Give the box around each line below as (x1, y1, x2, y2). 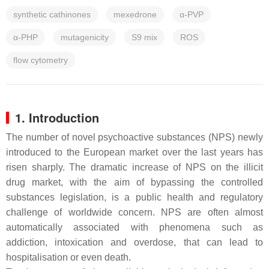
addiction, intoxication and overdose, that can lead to (6, 237, 263, 247)
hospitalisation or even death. (6, 252, 131, 262)
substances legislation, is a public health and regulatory (6, 192, 263, 202)
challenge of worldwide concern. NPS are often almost (6, 207, 263, 217)
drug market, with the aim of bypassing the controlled (6, 177, 263, 187)
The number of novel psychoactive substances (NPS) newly (6, 132, 263, 142)
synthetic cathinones (13, 10, 91, 19)
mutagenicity (61, 32, 109, 42)
